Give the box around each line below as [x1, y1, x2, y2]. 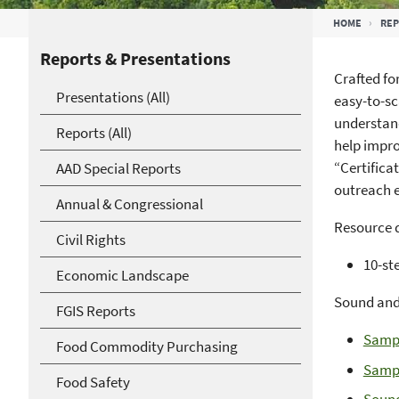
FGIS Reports [56, 300, 135, 321]
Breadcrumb [55, 9, 202, 43]
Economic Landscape [56, 265, 189, 285]
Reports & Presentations [40, 47, 231, 69]
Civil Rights [56, 229, 126, 249]
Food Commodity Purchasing [56, 336, 238, 356]
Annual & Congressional [56, 193, 203, 214]
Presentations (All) [56, 86, 170, 107]
